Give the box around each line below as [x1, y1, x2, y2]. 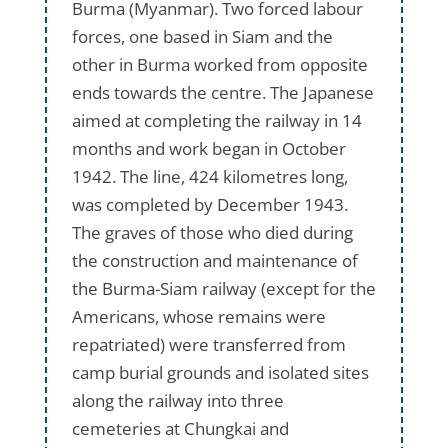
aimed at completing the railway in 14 [71, 108, 362, 132]
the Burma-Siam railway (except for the [71, 276, 376, 300]
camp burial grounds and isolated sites [71, 360, 369, 384]
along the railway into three [71, 388, 284, 412]
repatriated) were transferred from [71, 332, 346, 356]
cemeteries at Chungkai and [71, 416, 289, 440]
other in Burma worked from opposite [71, 52, 368, 76]
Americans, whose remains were [71, 304, 326, 328]
